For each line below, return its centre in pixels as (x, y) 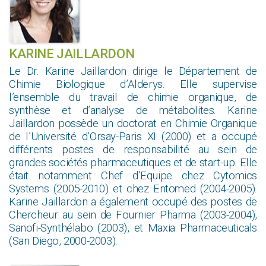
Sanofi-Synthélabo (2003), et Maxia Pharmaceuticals (133, 228)
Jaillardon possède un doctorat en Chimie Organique (133, 124)
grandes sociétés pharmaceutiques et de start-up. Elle (133, 163)
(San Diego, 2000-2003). (63, 241)
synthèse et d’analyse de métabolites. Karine (133, 111)
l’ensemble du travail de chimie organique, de (133, 98)
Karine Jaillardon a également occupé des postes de (133, 202)
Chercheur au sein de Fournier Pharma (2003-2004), (133, 215)
